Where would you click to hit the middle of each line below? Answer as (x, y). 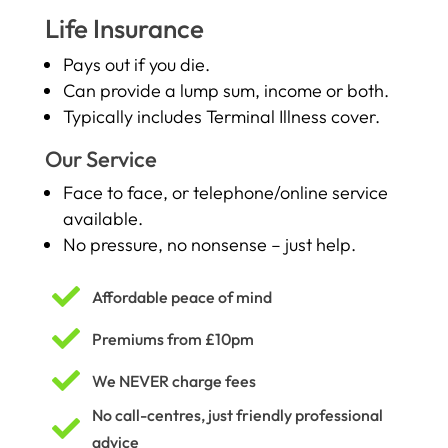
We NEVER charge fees (173, 380)
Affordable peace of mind (181, 296)
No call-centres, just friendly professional (237, 415)
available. (102, 218)
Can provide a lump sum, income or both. (225, 90)
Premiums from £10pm (172, 338)
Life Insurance (124, 28)
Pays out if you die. (136, 64)
